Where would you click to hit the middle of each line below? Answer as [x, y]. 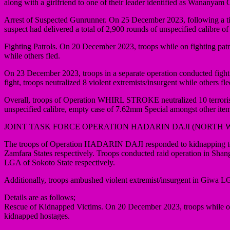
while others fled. [32, 55]
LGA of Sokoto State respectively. [60, 162]
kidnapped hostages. [37, 216]
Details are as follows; [40, 197]
